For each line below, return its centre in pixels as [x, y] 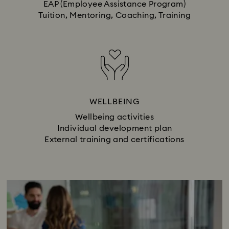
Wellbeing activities [114, 117]
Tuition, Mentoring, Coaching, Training [114, 15]
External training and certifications [114, 140]
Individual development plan [114, 128]
